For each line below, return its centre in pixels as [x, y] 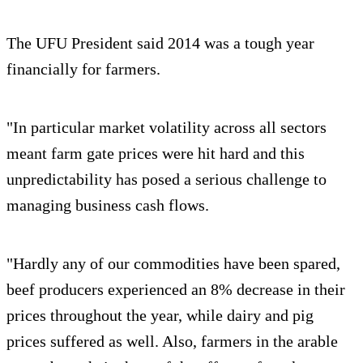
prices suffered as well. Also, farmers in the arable [172, 341]
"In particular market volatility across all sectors [167, 127]
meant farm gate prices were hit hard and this [156, 153]
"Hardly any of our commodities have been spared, [173, 263]
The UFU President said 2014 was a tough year [160, 43]
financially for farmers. [83, 68]
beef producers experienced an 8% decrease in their [176, 289]
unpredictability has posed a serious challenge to [167, 179]
